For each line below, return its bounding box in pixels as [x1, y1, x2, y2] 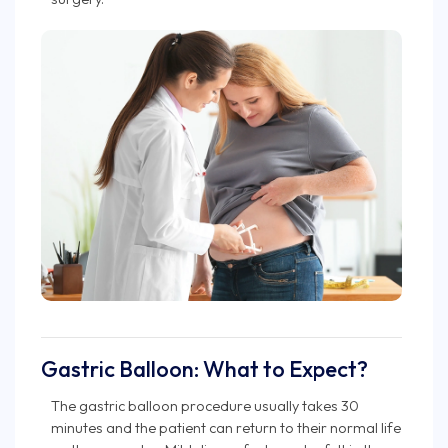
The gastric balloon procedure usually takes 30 [51, 395, 359, 415]
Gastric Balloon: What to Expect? [41, 354, 368, 383]
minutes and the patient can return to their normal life [51, 417, 401, 437]
